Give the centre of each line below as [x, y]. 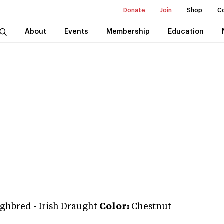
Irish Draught [68, 207]
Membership [128, 32]
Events [76, 32]
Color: [114, 207]
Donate [134, 10]
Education [186, 32]
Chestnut [151, 207]
